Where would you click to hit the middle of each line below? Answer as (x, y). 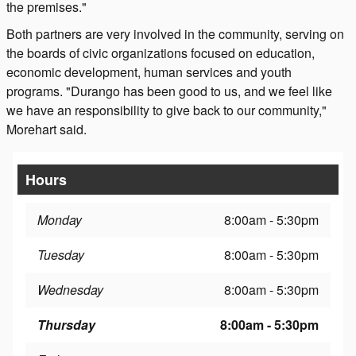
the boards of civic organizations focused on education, (161, 52)
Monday (60, 219)
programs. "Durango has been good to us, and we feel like (169, 91)
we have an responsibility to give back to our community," (166, 110)
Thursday (66, 324)
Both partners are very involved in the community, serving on (175, 33)
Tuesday (61, 254)
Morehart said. (46, 129)
